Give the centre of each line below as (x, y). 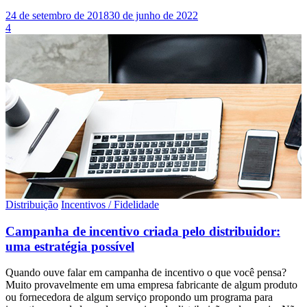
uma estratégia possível (70, 246)
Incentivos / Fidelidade (110, 204)
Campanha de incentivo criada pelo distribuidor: (143, 231)
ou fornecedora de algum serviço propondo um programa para (139, 297)
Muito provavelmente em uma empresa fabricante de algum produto (151, 285)
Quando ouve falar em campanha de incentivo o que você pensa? (146, 273)
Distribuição (32, 204)
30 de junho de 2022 (153, 15)
